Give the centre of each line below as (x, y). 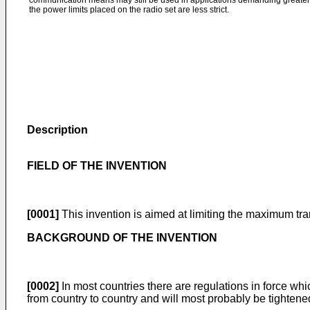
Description (57, 130)
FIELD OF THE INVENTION (97, 166)
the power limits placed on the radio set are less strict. (129, 10)
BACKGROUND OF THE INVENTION (122, 238)
